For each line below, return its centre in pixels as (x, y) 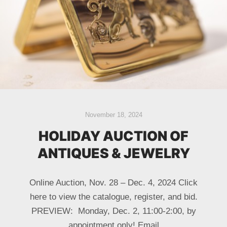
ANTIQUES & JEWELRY (113, 153)
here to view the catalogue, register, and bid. (113, 197)
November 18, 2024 (113, 115)
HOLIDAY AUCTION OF (113, 136)
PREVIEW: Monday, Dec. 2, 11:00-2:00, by (113, 211)
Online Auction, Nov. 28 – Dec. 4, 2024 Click (113, 182)
